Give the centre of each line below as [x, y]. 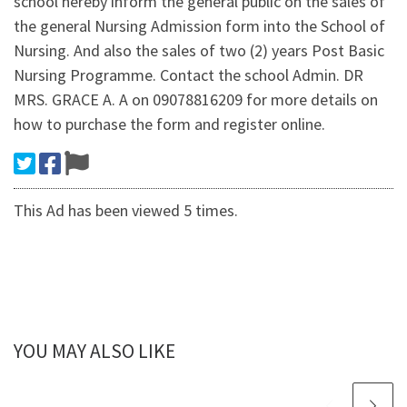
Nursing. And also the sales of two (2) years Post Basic [199, 51]
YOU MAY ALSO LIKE [94, 352]
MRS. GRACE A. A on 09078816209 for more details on [196, 100]
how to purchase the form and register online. [169, 124]
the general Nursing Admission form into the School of [199, 26]
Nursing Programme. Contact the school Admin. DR [189, 75]
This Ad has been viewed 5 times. [126, 211]
